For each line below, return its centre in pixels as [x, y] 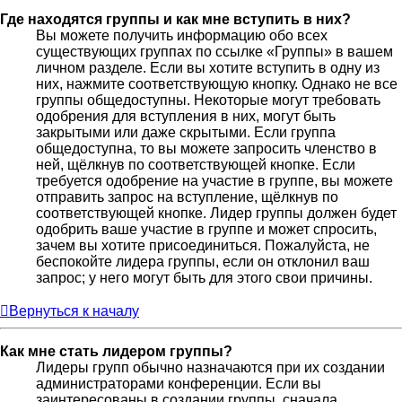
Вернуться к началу [74, 310]
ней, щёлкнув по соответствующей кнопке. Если [196, 164]
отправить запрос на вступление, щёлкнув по [187, 197]
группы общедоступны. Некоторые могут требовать [208, 100]
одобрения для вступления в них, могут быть [186, 116]
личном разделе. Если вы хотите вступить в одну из [208, 67]
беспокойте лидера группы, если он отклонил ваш [203, 261]
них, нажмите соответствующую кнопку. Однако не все [217, 83]
